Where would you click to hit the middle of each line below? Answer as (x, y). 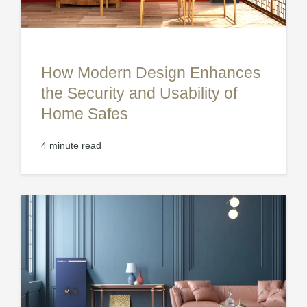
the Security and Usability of (139, 93)
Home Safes (85, 113)
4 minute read (71, 146)
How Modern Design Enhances (151, 72)
